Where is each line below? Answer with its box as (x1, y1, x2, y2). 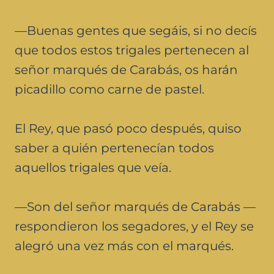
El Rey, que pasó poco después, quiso (15, 120, 242, 136)
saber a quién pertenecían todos (15, 140, 214, 155)
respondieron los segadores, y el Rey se (15, 218, 254, 234)
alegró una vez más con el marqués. (15, 238, 234, 253)
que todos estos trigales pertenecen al (15, 42, 249, 57)
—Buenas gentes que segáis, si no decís (15, 23, 257, 38)
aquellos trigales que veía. (15, 160, 171, 175)
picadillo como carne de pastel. (15, 81, 204, 97)
